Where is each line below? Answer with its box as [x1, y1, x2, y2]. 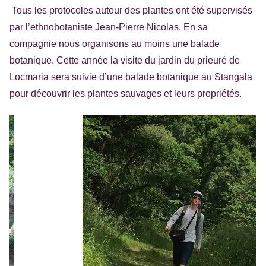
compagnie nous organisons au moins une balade [9, 38, 220, 49]
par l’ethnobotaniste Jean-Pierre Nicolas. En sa [9, 21, 208, 32]
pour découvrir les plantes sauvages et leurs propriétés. [9, 88, 242, 99]
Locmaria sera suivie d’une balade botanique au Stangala [9, 71, 252, 82]
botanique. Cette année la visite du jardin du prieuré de [9, 55, 240, 65]
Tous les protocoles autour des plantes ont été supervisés [12, 5, 252, 15]
